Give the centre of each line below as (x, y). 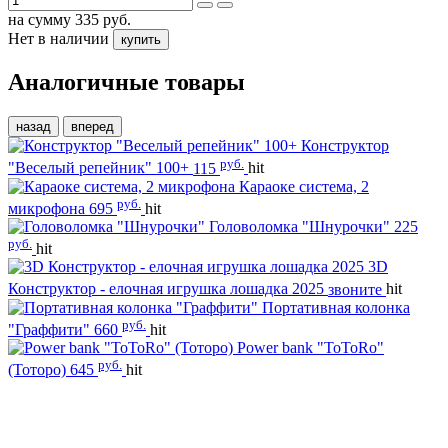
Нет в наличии (58, 38)
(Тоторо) (37, 370)
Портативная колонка (336, 307)
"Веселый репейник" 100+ (98, 168)
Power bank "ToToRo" (310, 347)
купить (141, 39)
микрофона (46, 208)
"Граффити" (49, 329)
